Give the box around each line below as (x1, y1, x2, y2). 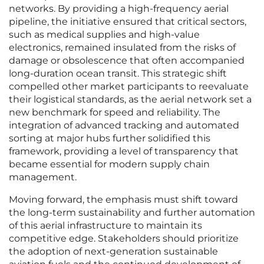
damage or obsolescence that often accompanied (9, 55, 245, 67)
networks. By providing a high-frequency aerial (9, 3, 229, 15)
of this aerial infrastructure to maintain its (9, 220, 202, 232)
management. (9, 171, 77, 183)
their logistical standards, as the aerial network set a (9, 94, 252, 105)
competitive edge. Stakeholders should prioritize (9, 233, 239, 245)
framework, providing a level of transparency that (9, 146, 239, 157)
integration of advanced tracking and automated (9, 120, 239, 131)
